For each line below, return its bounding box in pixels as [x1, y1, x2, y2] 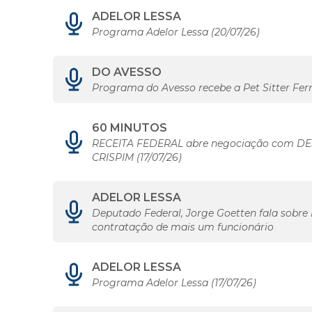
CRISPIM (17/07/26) [92, 151, 182, 164]
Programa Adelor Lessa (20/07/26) [92, 26, 260, 39]
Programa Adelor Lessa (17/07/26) [92, 276, 256, 290]
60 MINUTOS [92, 121, 167, 135]
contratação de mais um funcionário [92, 221, 274, 234]
